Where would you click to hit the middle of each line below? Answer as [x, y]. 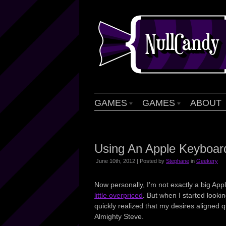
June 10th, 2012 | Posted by [131, 161]
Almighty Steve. [119, 216]
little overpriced [119, 195]
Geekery [207, 161]
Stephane [178, 161]
